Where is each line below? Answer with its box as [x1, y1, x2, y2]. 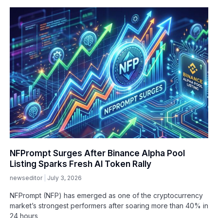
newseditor [10, 174, 44, 182]
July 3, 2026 [47, 174, 82, 182]
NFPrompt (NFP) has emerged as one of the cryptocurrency [10, 191, 203, 200]
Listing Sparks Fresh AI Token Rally [10, 159, 151, 169]
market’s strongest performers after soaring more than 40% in [10, 201, 208, 210]
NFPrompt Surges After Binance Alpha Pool [10, 148, 185, 158]
